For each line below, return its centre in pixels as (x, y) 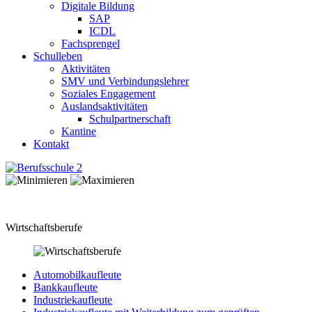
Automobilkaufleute (77, 275)
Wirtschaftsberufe (44, 227)
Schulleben (58, 56)
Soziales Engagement (108, 94)
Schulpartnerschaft (130, 119)
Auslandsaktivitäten (104, 106)
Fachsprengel (91, 44)
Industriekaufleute (73, 300)
